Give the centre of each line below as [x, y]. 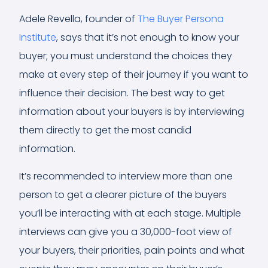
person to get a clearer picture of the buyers [123, 194]
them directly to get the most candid [105, 130]
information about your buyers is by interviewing [132, 111]
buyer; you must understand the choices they [126, 56]
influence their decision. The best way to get [122, 93]
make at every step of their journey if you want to [134, 74]
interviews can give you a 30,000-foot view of [126, 232]
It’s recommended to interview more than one [126, 176]
